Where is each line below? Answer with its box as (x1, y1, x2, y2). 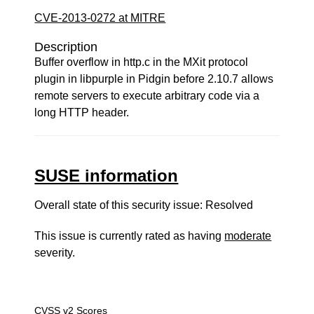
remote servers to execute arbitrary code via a (34, 90, 260, 102)
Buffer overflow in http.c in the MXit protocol (34, 56, 249, 68)
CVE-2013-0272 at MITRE (34, 12, 166, 24)
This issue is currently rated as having (34, 230, 225, 242)
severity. (34, 247, 76, 259)
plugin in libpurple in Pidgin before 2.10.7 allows (34, 73, 274, 85)
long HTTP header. (34, 107, 130, 118)
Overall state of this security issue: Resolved (34, 199, 254, 211)
